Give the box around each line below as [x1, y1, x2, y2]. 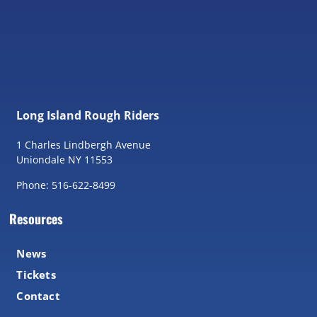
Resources [9, 209, 64, 229]
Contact [16, 289, 60, 304]
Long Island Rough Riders [16, 108, 160, 124]
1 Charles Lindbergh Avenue [16, 138, 151, 152]
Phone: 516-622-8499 [16, 178, 116, 192]
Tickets [16, 267, 56, 282]
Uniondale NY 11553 [16, 153, 113, 167]
